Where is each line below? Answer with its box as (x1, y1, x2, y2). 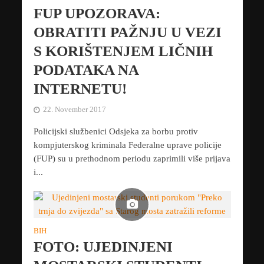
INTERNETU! (33, 81, 127, 97)
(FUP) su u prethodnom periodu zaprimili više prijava (33, 154, 230, 164)
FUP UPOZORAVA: (33, 5, 160, 22)
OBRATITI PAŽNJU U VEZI (33, 24, 222, 41)
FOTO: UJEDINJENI (33, 239, 173, 255)
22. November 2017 (42, 105, 106, 114)
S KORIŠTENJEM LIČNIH (33, 43, 213, 60)
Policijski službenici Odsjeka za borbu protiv (33, 127, 198, 137)
